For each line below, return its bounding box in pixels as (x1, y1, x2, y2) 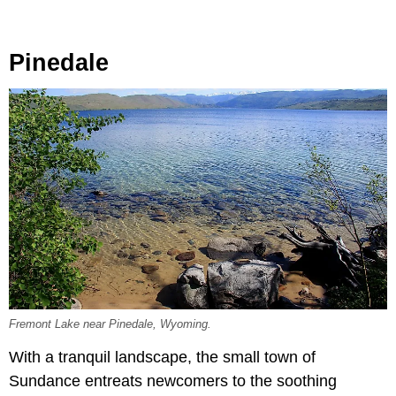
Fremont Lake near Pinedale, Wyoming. (9, 317, 211, 331)
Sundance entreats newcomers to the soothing (9, 371, 337, 390)
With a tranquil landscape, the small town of (9, 347, 316, 366)
